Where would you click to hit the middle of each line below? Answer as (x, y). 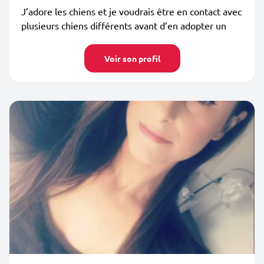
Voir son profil (132, 58)
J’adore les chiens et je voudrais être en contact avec (131, 11)
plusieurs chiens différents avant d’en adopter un (124, 25)
